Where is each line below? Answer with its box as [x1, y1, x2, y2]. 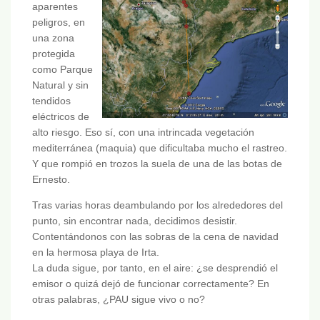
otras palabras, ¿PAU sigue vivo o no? [32, 294, 205, 306]
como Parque [32, 64, 93, 76]
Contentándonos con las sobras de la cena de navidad [32, 231, 279, 243]
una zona [32, 32, 74, 44]
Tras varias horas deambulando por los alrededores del [32, 199, 283, 211]
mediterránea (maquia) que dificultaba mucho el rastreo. [32, 142, 287, 154]
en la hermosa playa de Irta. [32, 246, 159, 259]
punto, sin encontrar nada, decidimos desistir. [32, 215, 237, 227]
